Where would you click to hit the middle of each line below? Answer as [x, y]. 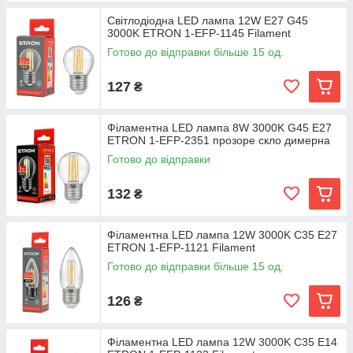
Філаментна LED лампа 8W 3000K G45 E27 [219, 128]
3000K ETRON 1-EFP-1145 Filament [199, 33]
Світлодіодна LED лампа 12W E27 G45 [208, 20]
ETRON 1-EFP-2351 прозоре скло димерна [219, 140]
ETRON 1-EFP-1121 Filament [181, 247]
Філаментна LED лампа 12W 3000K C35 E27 [222, 235]
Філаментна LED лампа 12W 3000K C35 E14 [222, 342]
